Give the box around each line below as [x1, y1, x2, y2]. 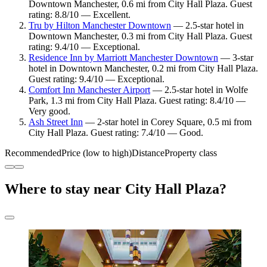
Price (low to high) [61, 147, 132, 158]
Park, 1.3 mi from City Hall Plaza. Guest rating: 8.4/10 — [29, 95, 246, 105]
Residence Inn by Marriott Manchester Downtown [29, 52, 218, 63]
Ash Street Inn [29, 116, 83, 127]
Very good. [29, 105, 70, 116]
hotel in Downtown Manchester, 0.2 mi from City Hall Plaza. [29, 63, 258, 73]
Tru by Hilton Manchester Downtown [29, 20, 171, 30]
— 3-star [218, 52, 253, 63]
